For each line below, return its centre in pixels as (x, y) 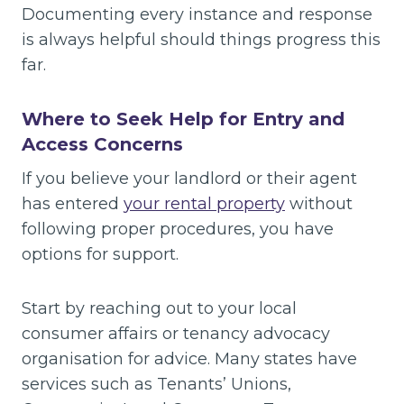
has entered (73, 203)
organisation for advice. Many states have (189, 358)
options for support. (100, 254)
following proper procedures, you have (178, 229)
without (319, 203)
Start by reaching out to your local (159, 308)
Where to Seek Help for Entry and (183, 119)
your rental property (204, 203)
